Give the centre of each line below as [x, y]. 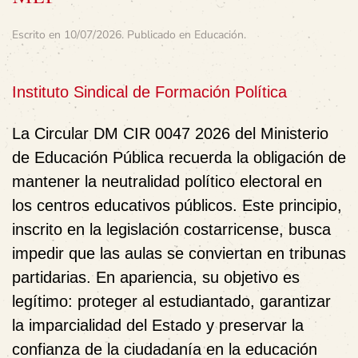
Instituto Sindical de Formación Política [149, 91]
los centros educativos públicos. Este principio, [177, 205]
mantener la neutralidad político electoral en [167, 181]
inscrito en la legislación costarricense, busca [171, 229]
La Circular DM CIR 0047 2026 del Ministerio [170, 133]
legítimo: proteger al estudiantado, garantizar [171, 301]
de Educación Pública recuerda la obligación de [179, 157]
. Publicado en [158, 34]
